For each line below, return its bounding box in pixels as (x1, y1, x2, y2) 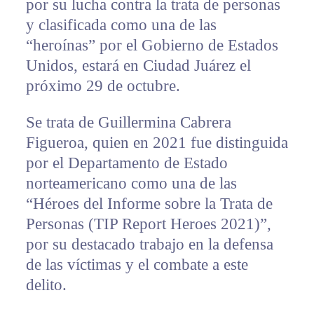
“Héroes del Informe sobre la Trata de (25, 195, 273, 213)
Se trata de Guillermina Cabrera (25, 114, 231, 132)
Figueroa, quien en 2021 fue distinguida (25, 134, 288, 152)
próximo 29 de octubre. (25, 77, 180, 95)
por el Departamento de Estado (25, 154, 228, 172)
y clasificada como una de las (25, 16, 217, 34)
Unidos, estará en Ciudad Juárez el (25, 57, 251, 75)
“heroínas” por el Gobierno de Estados (25, 36, 278, 55)
